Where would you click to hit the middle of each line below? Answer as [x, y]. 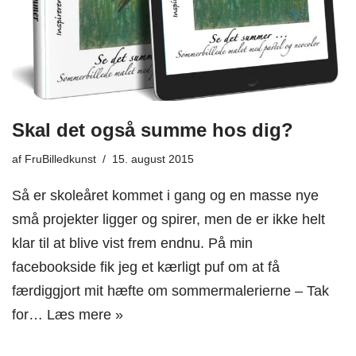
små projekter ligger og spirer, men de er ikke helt [168, 219]
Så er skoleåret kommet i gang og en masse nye [165, 195]
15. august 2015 [153, 159]
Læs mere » [85, 314]
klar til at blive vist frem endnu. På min [132, 243]
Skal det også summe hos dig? [153, 130]
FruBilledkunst [60, 159]
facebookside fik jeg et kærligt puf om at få [146, 267]
